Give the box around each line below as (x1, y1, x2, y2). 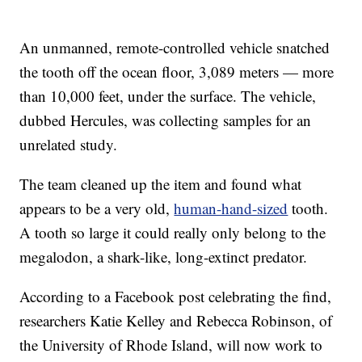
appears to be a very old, (19, 197, 175, 218)
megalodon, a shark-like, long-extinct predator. (19, 246, 308, 267)
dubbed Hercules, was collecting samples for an (19, 109, 312, 130)
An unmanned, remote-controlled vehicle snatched (19, 36, 330, 57)
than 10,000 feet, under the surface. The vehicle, (19, 85, 317, 106)
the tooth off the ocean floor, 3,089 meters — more (19, 61, 335, 82)
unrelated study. (19, 133, 118, 154)
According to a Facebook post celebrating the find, (19, 285, 332, 306)
